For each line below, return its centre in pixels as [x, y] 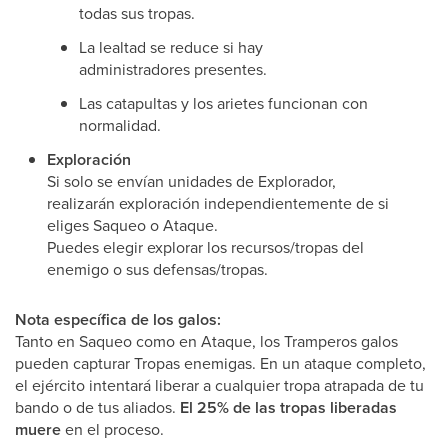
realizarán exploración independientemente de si [218, 203]
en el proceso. [112, 429]
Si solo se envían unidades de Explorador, [191, 181]
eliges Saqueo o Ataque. [132, 225]
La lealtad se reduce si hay [171, 47]
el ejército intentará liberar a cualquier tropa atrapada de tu [219, 385]
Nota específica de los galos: [118, 319]
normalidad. [120, 125]
